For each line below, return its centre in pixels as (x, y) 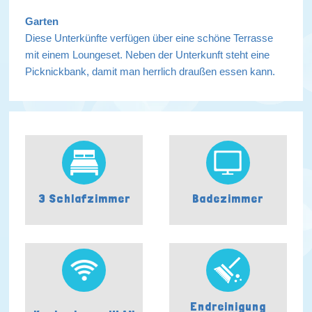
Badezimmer (228, 198)
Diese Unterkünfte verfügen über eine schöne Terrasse (149, 38)
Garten (42, 21)
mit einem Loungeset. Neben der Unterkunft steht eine (148, 54)
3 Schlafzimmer (84, 198)
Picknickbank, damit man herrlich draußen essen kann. (152, 71)
